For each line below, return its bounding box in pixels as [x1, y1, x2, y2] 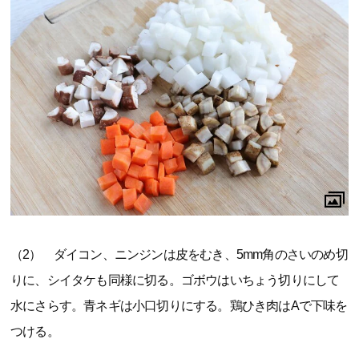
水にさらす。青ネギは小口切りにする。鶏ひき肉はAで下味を [10, 299, 348, 313]
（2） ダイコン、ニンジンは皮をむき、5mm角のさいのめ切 [10, 248, 348, 262]
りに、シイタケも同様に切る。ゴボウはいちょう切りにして [10, 273, 340, 288]
